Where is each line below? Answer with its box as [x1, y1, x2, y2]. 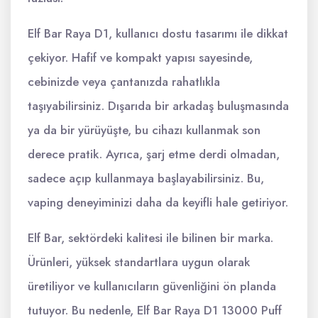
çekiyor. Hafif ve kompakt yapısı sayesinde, [28, 49, 253, 66]
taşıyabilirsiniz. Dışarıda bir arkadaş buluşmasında [28, 97, 289, 114]
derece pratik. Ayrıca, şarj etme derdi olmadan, [28, 146, 280, 163]
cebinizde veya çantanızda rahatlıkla [28, 73, 220, 90]
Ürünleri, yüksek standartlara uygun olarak [28, 253, 250, 270]
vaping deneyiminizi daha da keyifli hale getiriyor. [28, 194, 288, 211]
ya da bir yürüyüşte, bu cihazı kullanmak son [28, 121, 261, 138]
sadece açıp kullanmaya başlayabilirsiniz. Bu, [28, 170, 264, 187]
